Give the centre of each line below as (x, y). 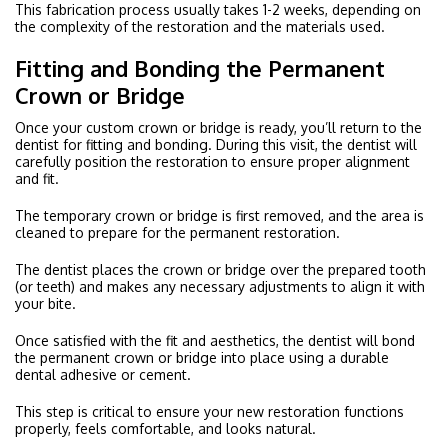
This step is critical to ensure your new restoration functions (209, 411)
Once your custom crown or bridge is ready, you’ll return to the (218, 127)
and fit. (37, 178)
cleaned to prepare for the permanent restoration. (177, 232)
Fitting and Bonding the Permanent (200, 68)
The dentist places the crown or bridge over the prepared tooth (220, 269)
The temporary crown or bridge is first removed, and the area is (219, 215)
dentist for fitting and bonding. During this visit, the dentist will (216, 144)
